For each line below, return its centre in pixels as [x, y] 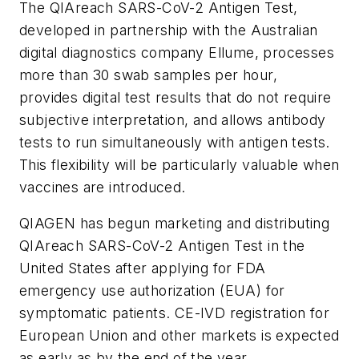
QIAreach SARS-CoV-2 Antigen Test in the [162, 246]
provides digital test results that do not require [175, 97]
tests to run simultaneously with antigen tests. [175, 142]
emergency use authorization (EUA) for [152, 291]
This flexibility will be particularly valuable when [179, 164]
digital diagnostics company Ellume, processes [177, 52]
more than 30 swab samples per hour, [148, 75]
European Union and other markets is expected [179, 336]
